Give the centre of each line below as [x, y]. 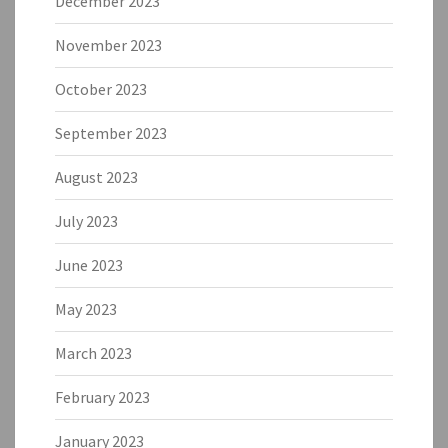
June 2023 [89, 264]
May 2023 [86, 308]
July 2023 [86, 220]
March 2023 [93, 352]
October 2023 [101, 88]
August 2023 [96, 176]
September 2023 [111, 132]
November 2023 [108, 44]
